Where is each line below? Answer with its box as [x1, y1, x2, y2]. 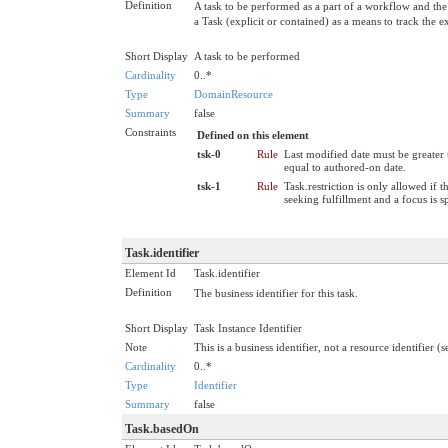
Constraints [125, 125, 176, 138]
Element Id [125, 266, 176, 279]
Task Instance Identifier [194, 321, 302, 334]
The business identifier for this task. [194, 286, 358, 299]
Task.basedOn [125, 421, 199, 436]
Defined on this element [197, 128, 309, 141]
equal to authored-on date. [284, 160, 406, 173]
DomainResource [194, 87, 273, 100]
